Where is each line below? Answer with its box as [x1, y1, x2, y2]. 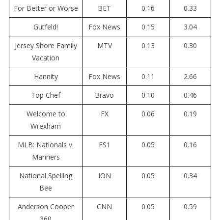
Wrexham [30, 121, 61, 131]
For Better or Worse [13, 3, 78, 13]
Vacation [32, 53, 59, 63]
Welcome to [26, 109, 65, 119]
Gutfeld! [33, 22, 58, 32]
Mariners [31, 152, 60, 162]
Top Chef [31, 90, 60, 100]
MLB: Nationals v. [18, 140, 74, 150]
